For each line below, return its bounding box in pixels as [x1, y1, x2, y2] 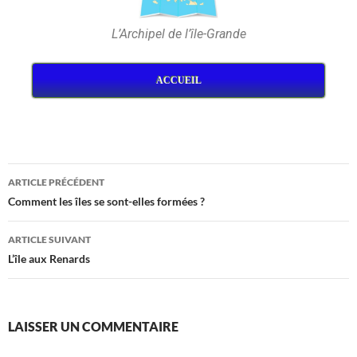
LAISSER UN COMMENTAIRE [8, 318, 178, 334]
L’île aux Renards [8, 251, 90, 265]
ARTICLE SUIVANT [8, 233, 91, 245]
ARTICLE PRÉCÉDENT [8, 175, 104, 188]
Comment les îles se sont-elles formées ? [8, 194, 205, 208]
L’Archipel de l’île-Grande [111, 25, 246, 41]
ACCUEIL [155, 74, 202, 86]
